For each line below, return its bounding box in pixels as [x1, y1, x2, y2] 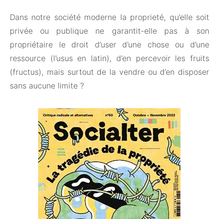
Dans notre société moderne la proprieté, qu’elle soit [10, 12, 209, 22]
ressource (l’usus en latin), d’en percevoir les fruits [10, 53, 209, 64]
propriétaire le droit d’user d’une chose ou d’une [10, 40, 209, 50]
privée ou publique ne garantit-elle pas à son [10, 26, 209, 36]
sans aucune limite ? [10, 81, 84, 91]
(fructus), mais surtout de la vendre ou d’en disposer [10, 67, 209, 77]
